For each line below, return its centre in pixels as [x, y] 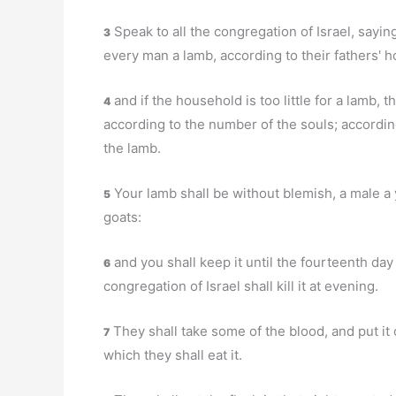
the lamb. [132, 148]
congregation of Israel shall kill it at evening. [241, 286]
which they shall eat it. [173, 355]
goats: [122, 217]
